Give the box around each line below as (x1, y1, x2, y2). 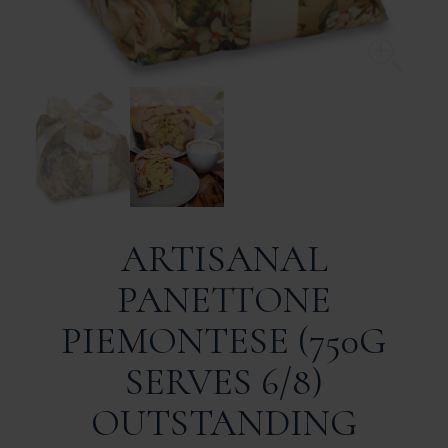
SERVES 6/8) (125, 358, 323, 405)
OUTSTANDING (90, 399, 358, 446)
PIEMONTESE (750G (61, 317, 387, 364)
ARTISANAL (120, 235, 328, 282)
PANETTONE (117, 276, 331, 323)
